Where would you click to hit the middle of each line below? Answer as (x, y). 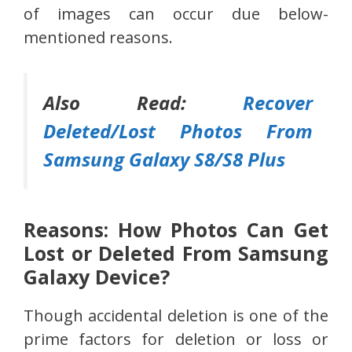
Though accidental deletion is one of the (176, 315)
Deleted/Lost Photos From (178, 130)
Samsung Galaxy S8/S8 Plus (164, 159)
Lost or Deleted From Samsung (176, 253)
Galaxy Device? (97, 276)
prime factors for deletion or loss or (176, 339)
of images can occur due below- (176, 13)
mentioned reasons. (98, 37)
